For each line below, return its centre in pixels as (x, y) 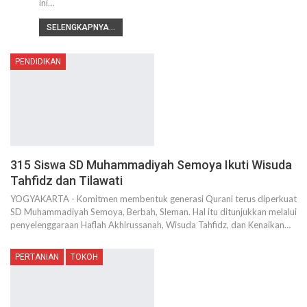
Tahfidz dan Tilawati (66, 180)
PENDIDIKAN (38, 62)
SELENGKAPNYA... (81, 28)
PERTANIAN (37, 257)
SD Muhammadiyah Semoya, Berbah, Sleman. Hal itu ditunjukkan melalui (153, 211)
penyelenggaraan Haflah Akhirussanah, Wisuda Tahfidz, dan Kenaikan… (150, 224)
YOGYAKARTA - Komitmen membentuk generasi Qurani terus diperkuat (153, 198)
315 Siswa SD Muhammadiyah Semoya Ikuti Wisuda (151, 164)
